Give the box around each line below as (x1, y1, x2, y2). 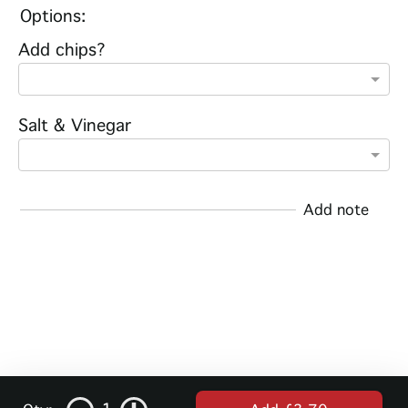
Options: (20, 6, 86, 27)
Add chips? (18, 40, 106, 61)
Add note (303, 200, 369, 219)
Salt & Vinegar (18, 116, 131, 137)
